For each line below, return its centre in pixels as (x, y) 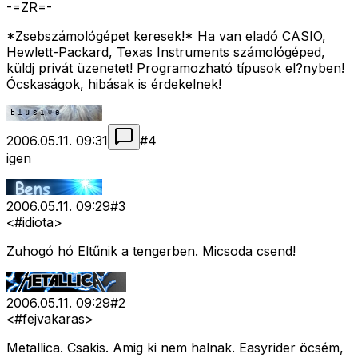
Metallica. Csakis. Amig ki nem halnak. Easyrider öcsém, (175, 348)
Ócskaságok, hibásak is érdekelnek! (114, 84)
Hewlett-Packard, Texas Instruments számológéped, (166, 52)
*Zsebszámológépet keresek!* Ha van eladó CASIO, (166, 36)
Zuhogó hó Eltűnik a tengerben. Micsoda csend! (151, 251)
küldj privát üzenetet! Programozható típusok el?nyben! (175, 68)
